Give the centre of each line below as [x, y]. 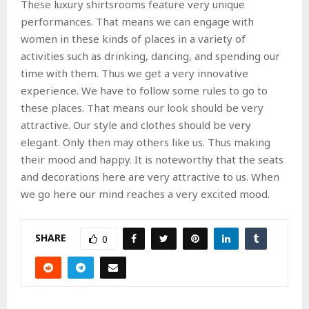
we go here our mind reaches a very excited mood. [145, 193]
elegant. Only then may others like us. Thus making [146, 142]
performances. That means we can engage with [137, 21]
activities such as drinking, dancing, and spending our [150, 56]
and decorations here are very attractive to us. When [150, 176]
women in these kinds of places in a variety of [133, 38]
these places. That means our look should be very [142, 107]
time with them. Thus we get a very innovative [134, 73]
